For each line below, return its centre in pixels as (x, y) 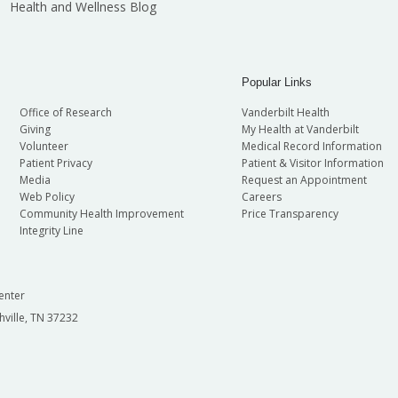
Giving (35, 129)
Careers (261, 196)
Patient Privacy (56, 163)
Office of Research (65, 112)
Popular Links (276, 82)
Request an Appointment (304, 179)
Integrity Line (51, 230)
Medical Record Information (311, 146)
